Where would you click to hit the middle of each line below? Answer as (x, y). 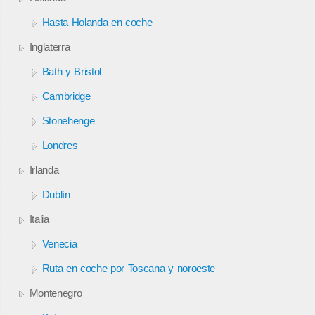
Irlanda (44, 169)
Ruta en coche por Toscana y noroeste (128, 268)
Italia (39, 219)
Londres (60, 145)
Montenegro (56, 292)
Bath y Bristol (72, 71)
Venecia (59, 243)
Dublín (56, 194)
